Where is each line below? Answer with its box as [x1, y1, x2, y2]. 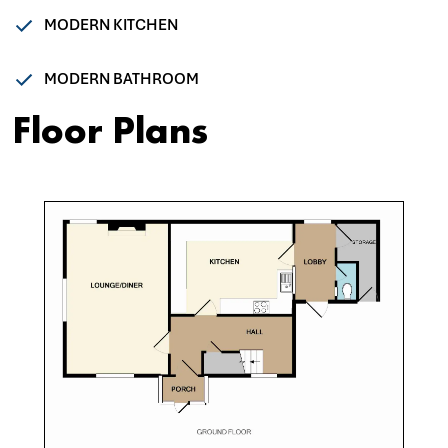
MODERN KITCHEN [44, 15, 178, 36]
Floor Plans [12, 104, 208, 155]
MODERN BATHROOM [44, 69, 199, 90]
